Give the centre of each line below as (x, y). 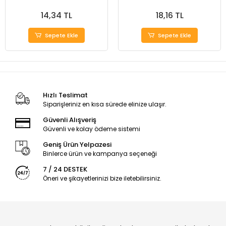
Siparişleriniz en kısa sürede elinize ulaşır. (104, 104)
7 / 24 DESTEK (65, 169)
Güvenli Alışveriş (69, 120)
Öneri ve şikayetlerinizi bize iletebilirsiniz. (102, 179)
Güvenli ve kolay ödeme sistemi (91, 129)
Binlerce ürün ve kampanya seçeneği (100, 154)
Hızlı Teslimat (65, 95)
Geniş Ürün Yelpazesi (77, 145)
